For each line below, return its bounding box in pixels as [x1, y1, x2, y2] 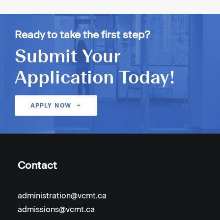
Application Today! [15, 67, 175, 88]
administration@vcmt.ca [18, 191, 107, 200]
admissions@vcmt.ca [18, 205, 95, 214]
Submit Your [15, 46, 120, 67]
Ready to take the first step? [15, 28, 150, 41]
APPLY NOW [30, 102, 72, 110]
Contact [18, 159, 57, 171]
